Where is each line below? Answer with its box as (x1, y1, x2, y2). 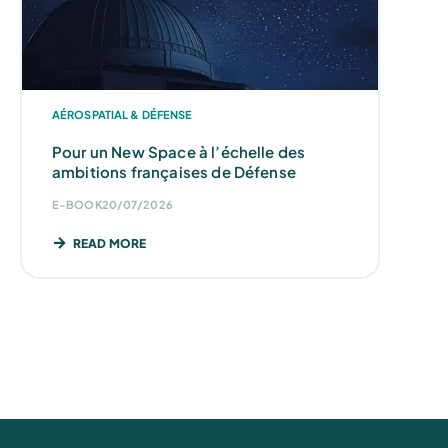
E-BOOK (52, 197, 102, 211)
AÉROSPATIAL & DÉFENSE (52, 107, 193, 121)
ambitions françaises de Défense (52, 161, 296, 181)
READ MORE (73, 235, 147, 251)
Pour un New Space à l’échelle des (52, 141, 306, 161)
